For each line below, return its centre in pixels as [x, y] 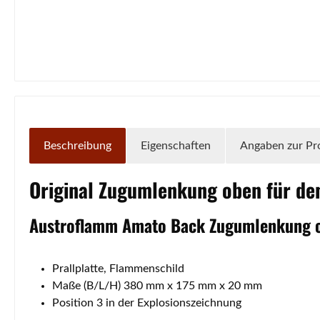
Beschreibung [77, 145]
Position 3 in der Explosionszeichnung [147, 302]
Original [64, 189]
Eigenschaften [176, 145]
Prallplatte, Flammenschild [118, 268]
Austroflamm [76, 225]
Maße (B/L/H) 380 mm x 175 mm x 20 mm [157, 285]
